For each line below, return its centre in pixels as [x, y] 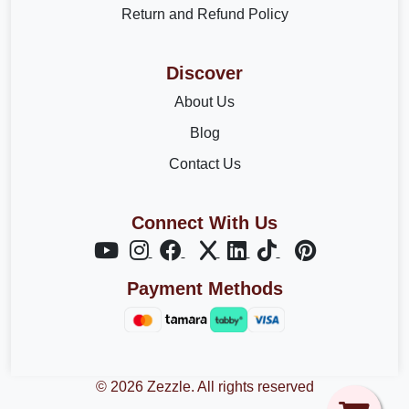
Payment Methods [204, 289]
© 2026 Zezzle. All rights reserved [204, 387]
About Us [204, 102]
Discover [204, 73]
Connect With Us [204, 223]
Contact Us [204, 164]
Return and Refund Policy [204, 15]
